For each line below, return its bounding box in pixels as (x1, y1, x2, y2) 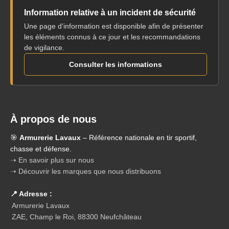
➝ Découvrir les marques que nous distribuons (10, 167, 161, 176)
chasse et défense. (10, 145, 74, 153)
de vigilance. (24, 43, 64, 52)
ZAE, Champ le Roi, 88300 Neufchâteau (12, 213, 142, 221)
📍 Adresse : (10, 190, 52, 198)
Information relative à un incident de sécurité (24, 8, 196, 17)
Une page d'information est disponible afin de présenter (24, 22, 203, 31)
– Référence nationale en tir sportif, (81, 133, 197, 142)
